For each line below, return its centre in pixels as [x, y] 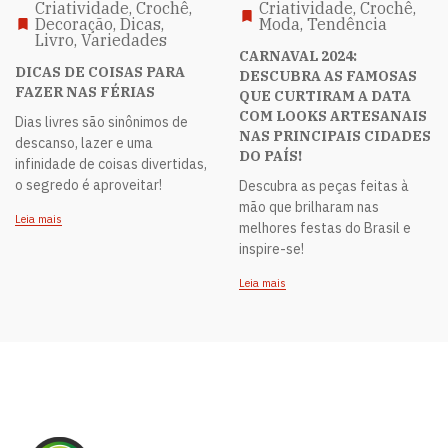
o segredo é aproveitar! [88, 184]
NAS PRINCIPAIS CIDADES [335, 135]
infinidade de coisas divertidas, [111, 163]
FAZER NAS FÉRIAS [85, 91]
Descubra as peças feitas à [324, 185]
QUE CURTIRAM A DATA [325, 95]
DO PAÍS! [270, 155]
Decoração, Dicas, [99, 23]
